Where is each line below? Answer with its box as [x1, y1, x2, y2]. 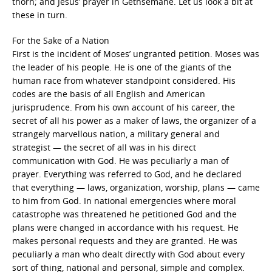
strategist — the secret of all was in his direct [12, 141, 196, 153]
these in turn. [12, 8, 67, 21]
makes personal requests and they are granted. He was [12, 234, 237, 246]
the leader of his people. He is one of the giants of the [12, 61, 231, 73]
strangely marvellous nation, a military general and [12, 127, 220, 140]
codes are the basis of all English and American [12, 87, 205, 100]
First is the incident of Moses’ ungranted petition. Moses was [12, 47, 259, 59]
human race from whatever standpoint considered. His [12, 74, 236, 86]
